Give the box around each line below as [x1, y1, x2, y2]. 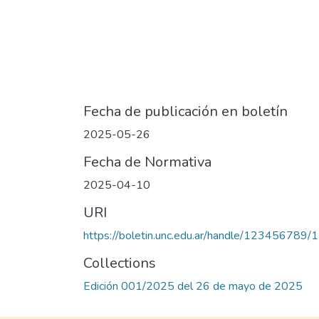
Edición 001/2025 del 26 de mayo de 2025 [83, 278, 303, 295]
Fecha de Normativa [83, 152, 211, 172]
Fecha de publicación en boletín [83, 102, 288, 122]
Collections [83, 253, 156, 273]
